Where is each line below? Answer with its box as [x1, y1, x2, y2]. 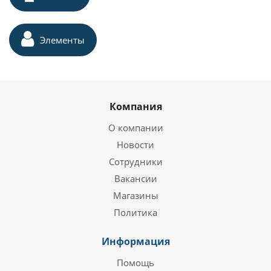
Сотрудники [108, 155, 163, 168]
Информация [101, 235, 170, 248]
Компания [109, 100, 162, 113]
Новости [117, 139, 154, 151]
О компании [108, 122, 163, 134]
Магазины [113, 189, 158, 201]
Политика [114, 206, 157, 218]
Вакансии [114, 172, 157, 184]
